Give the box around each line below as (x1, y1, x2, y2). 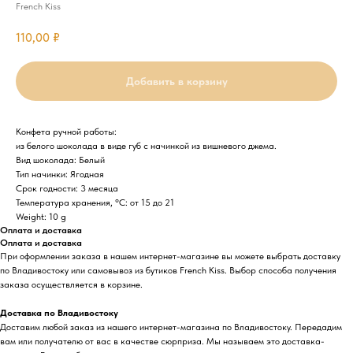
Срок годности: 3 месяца (16, 182, 118, 194)
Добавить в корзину (125, 74, 228, 87)
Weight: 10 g (16, 210, 66, 222)
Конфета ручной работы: (16, 125, 117, 137)
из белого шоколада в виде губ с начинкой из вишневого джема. (16, 139, 277, 151)
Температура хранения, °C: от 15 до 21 (16, 196, 174, 208)
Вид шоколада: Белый (16, 154, 105, 165)
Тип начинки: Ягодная (16, 168, 104, 180)
